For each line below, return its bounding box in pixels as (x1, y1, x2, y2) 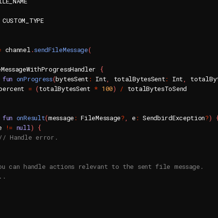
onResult (16, 113, 45, 122)
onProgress (16, 74, 53, 83)
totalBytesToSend (124, 84, 187, 93)
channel (1, 45, 31, 54)
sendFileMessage (34, 45, 88, 54)
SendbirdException (139, 113, 205, 122)
